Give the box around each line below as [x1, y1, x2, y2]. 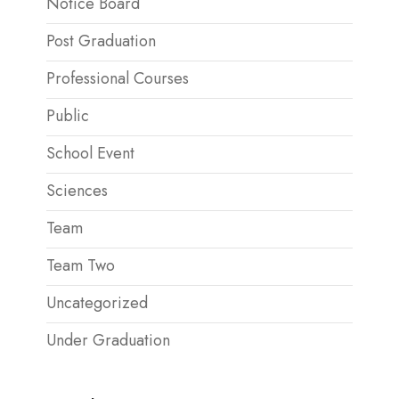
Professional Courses [46, 67, 189, 90]
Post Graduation [46, 29, 156, 53]
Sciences [46, 179, 108, 202]
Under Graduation [46, 329, 170, 352]
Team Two [46, 254, 115, 277]
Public [46, 104, 89, 127]
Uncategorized [46, 291, 148, 314]
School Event [46, 142, 134, 165]
